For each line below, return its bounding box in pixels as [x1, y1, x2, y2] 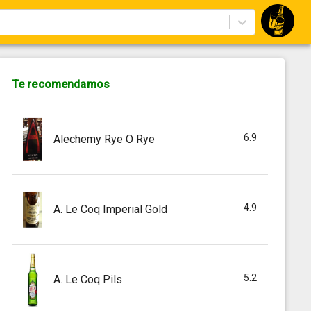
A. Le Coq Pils [53, 272, 122, 286]
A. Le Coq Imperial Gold [53, 202, 167, 216]
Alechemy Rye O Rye [53, 132, 155, 146]
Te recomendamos [11, 78, 110, 91]
